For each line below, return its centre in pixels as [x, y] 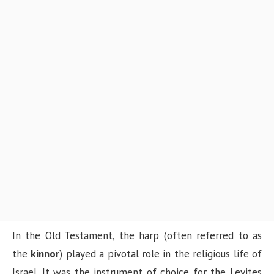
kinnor [45, 254]
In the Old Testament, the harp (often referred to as [137, 235]
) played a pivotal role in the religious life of [161, 254]
